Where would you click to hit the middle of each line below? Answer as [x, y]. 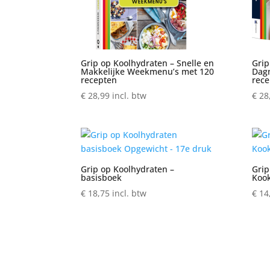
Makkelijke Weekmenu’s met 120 [148, 71]
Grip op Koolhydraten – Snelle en [148, 63]
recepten [99, 80]
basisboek [102, 177]
